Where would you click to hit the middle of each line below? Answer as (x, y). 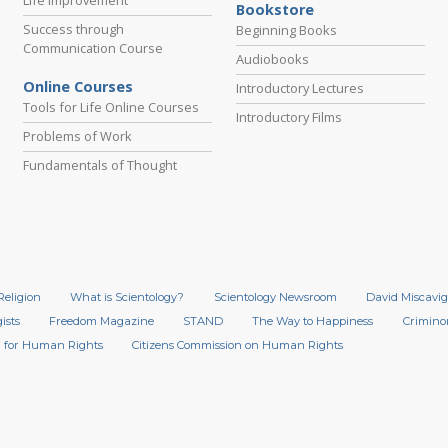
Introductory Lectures (299, 87)
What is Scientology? (127, 297)
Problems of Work (77, 135)
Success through (73, 28)
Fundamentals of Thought (99, 164)
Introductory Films (288, 116)
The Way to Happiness (313, 321)
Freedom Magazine (102, 321)
